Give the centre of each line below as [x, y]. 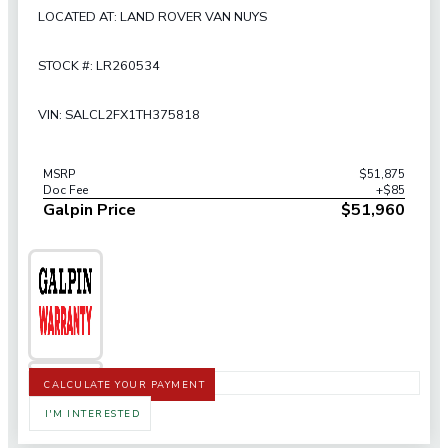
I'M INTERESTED [92, 414]
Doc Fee [65, 190]
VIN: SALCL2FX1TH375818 [119, 114]
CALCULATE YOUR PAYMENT [124, 385]
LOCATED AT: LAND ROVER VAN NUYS [152, 17]
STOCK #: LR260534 [99, 66]
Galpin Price [89, 210]
